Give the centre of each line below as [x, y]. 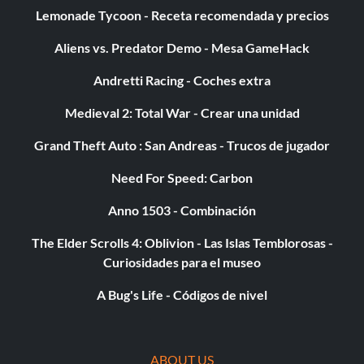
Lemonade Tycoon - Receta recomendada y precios [182, 15]
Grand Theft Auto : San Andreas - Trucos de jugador [182, 145]
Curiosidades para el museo [182, 262]
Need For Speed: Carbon [182, 178]
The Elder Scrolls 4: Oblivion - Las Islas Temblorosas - [182, 243]
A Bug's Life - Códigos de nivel [182, 295]
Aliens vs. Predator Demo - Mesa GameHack [182, 48]
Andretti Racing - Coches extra [182, 80]
